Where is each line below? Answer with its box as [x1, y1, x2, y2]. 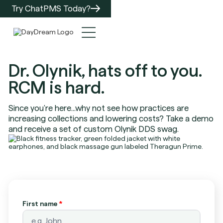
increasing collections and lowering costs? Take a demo [8, 113, 214, 123]
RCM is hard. [8, 78, 105, 97]
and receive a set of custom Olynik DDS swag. [8, 124, 179, 133]
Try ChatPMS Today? [11, 3, 91, 13]
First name [22, 199, 58, 208]
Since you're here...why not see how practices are [8, 103, 189, 112]
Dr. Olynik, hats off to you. [8, 61, 202, 80]
